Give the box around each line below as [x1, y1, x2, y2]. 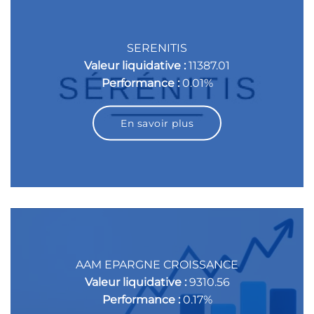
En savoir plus [121, 116, 193, 130]
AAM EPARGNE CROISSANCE [76, 257, 238, 271]
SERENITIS [127, 41, 187, 55]
